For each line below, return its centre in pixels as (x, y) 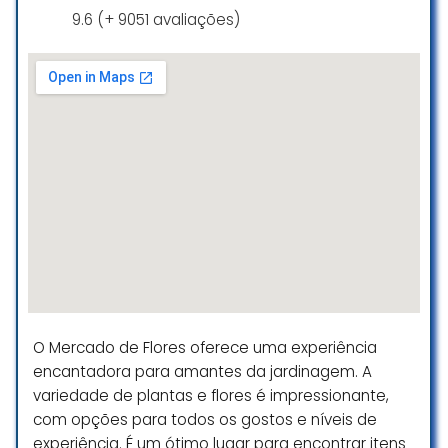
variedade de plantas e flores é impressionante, (211, 395)
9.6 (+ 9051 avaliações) (156, 19)
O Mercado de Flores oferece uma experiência (205, 347)
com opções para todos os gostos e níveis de (205, 419)
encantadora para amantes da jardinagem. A (202, 371)
